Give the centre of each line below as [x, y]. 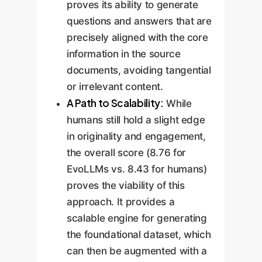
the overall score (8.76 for [126, 152]
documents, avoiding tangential [139, 70]
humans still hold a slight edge [136, 120]
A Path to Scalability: [115, 103]
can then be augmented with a [137, 251]
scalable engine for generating [137, 218]
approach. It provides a [121, 201]
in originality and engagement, [136, 136]
